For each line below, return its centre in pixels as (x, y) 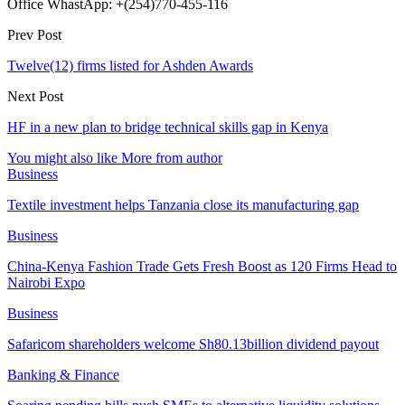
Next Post (35, 96)
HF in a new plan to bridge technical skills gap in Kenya (168, 127)
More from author (172, 157)
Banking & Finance (63, 374)
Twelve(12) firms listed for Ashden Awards (130, 65)
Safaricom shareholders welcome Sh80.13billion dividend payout (193, 344)
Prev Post (34, 34)
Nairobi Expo (46, 282)
